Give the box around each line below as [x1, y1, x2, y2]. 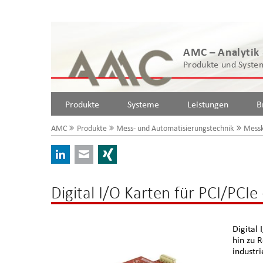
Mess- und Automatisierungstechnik [116, 123, 234, 133]
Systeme [127, 99, 159, 109]
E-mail [93, 147, 119, 157]
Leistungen [187, 99, 228, 109]
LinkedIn [70, 147, 102, 157]
